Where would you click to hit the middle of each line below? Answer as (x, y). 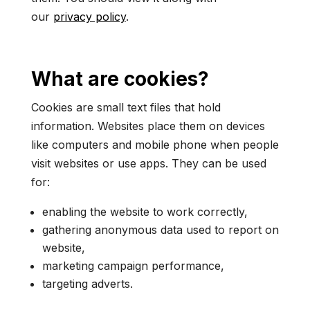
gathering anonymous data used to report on (160, 230)
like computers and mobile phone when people (155, 145)
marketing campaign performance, (133, 266)
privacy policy (89, 17)
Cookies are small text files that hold (126, 107)
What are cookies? (120, 79)
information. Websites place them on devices (148, 126)
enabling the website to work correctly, (145, 212)
